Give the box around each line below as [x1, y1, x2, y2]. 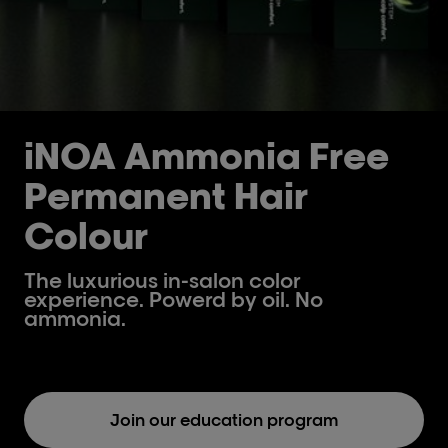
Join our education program [110, 410, 338, 430]
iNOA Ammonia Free [24, 132, 389, 178]
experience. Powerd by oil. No [24, 287, 323, 312]
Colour [24, 212, 148, 258]
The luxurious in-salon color [24, 268, 300, 293]
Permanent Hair [24, 172, 308, 218]
